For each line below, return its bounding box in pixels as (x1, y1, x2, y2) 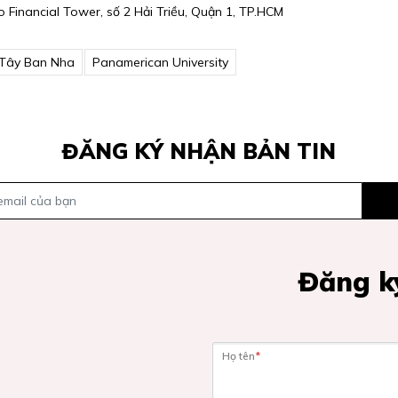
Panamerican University (92, 54, 228, 70)
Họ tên (222, 349, 255, 362)
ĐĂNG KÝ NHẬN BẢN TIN (62, 138, 336, 164)
